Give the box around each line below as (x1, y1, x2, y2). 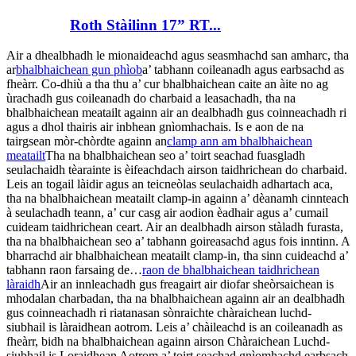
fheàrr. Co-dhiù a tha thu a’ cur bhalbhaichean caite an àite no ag (6, 77, 328, 91)
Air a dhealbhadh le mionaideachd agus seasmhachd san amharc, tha (6, 48, 349, 63)
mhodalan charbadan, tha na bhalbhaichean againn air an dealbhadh (6, 292, 345, 306)
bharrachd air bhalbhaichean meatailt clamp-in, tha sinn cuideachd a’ (6, 249, 348, 263)
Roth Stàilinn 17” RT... (70, 16, 221, 33)
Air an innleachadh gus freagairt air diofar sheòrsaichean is (41, 277, 334, 292)
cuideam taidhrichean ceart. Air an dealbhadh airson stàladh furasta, (6, 220, 343, 234)
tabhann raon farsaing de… (6, 263, 142, 277)
